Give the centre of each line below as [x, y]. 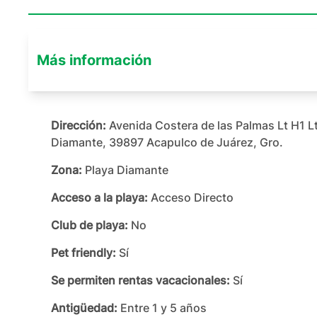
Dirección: [79, 125]
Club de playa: [90, 225]
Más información [94, 60]
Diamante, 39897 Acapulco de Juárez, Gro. [167, 142]
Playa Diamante [127, 170]
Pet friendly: [83, 253]
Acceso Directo [192, 197]
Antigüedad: [84, 308]
